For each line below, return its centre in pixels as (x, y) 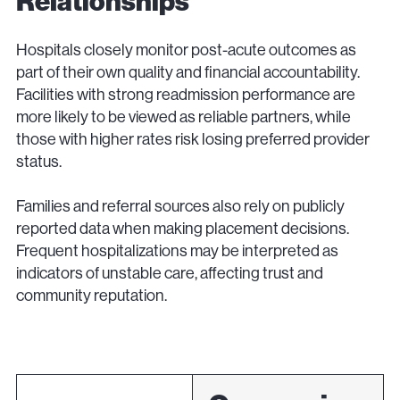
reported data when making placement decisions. (183, 229)
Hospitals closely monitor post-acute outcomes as (186, 50)
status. (39, 161)
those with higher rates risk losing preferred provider (193, 139)
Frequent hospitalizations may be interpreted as (177, 251)
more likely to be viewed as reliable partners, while (183, 117)
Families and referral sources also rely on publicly (180, 207)
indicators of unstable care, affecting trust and (170, 274)
